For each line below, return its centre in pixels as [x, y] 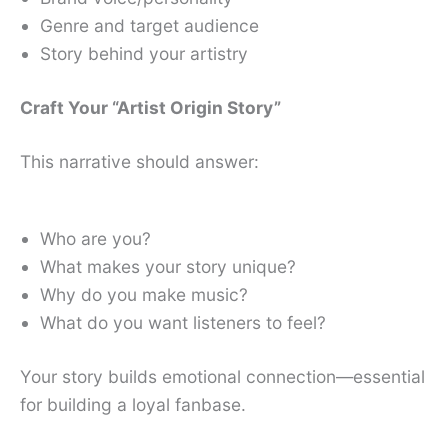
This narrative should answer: [139, 162]
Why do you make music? [144, 294]
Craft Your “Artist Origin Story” [150, 108]
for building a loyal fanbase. [133, 404]
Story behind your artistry [144, 54]
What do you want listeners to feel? [183, 322]
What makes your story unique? [168, 266]
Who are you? [95, 238]
